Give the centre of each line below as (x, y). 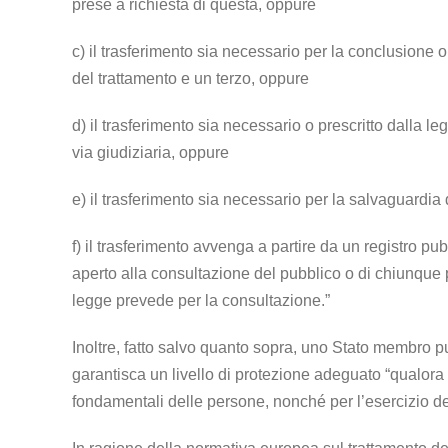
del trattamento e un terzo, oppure (190, 78)
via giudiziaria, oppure (150, 152)
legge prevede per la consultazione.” (201, 300)
